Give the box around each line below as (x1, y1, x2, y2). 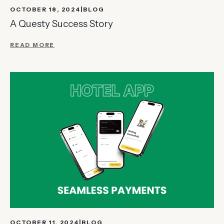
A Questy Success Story (10, 17, 113, 29)
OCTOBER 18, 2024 (10, 5, 80, 13)
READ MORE (10, 41, 55, 48)
